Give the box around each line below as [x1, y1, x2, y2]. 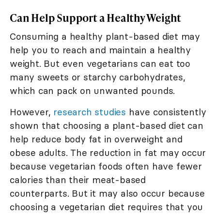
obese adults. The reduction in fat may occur [10, 147, 206, 159]
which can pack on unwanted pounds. [10, 85, 175, 97]
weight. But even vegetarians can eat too [10, 58, 190, 70]
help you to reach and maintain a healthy [10, 44, 191, 56]
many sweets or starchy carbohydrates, [10, 71, 186, 83]
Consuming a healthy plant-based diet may [10, 31, 200, 43]
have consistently [126, 106, 206, 118]
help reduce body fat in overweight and [10, 133, 183, 145]
